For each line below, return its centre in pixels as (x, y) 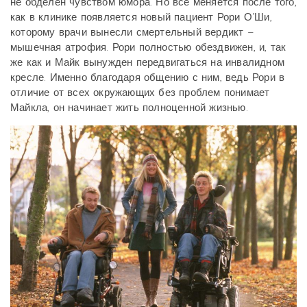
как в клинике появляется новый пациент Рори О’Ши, (141, 17)
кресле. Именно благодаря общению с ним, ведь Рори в (148, 77)
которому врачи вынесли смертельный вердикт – (132, 32)
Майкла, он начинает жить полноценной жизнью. (129, 108)
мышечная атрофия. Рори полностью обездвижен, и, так (148, 47)
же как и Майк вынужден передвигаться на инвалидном (147, 62)
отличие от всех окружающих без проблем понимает (140, 93)
